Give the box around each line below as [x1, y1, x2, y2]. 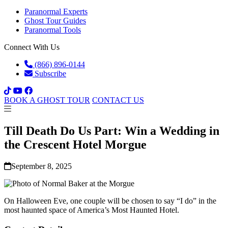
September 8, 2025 [11, 161, 72, 170]
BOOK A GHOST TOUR [4, 96, 90, 104]
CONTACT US [92, 96, 144, 104]
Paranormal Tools [24, 25, 81, 34]
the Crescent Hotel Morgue [4, 137, 147, 151]
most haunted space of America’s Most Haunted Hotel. [4, 205, 179, 214]
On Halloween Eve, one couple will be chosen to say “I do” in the [4, 196, 216, 205]
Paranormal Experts [24, 7, 88, 16]
